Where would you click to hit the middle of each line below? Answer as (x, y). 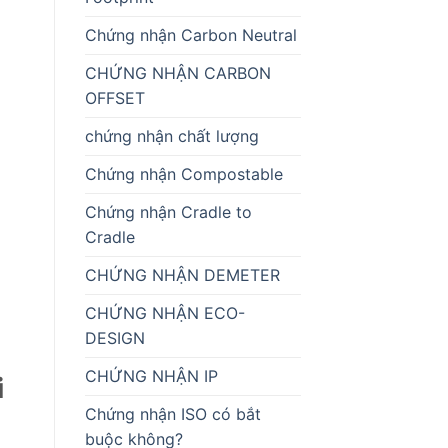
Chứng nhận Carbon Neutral (190, 34)
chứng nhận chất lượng (171, 135)
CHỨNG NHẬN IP (151, 375)
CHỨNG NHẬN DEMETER (182, 274)
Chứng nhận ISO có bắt (172, 413)
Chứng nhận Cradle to (168, 211)
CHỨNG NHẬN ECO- (164, 312)
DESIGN (114, 337)
